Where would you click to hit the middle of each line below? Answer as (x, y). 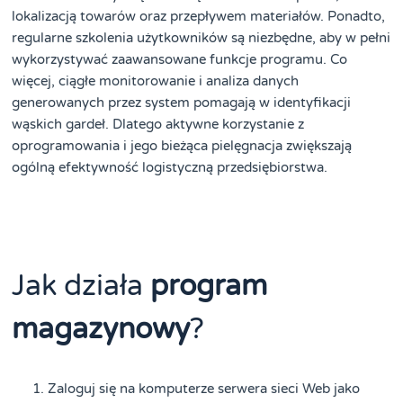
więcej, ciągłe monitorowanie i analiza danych (156, 81)
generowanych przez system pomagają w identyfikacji (182, 103)
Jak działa (81, 287)
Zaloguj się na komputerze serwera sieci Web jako (204, 389)
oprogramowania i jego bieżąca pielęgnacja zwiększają (182, 146)
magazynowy (101, 330)
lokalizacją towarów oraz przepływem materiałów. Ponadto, (199, 17)
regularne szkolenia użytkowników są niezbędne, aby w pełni (201, 38)
